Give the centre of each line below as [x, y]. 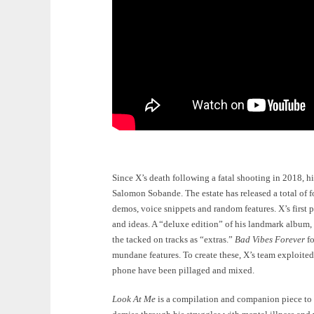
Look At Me [134, 299]
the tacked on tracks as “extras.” [173, 239]
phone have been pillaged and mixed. [183, 270]
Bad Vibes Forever [270, 239]
